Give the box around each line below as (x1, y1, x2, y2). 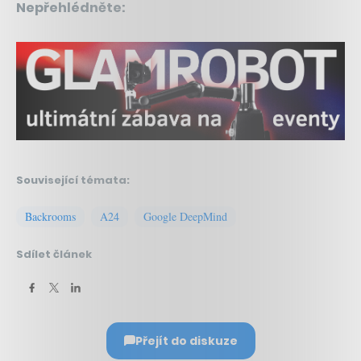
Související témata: (16, 172, 130, 188)
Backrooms (25, 208, 76, 224)
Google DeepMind (143, 208, 227, 224)
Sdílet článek (16, 246, 92, 262)
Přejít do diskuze (135, 332, 238, 349)
